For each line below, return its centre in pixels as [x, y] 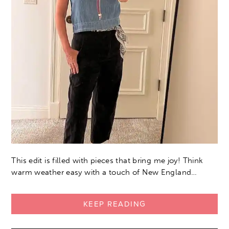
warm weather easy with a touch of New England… [104, 172]
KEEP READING [114, 204]
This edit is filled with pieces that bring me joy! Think [107, 160]
